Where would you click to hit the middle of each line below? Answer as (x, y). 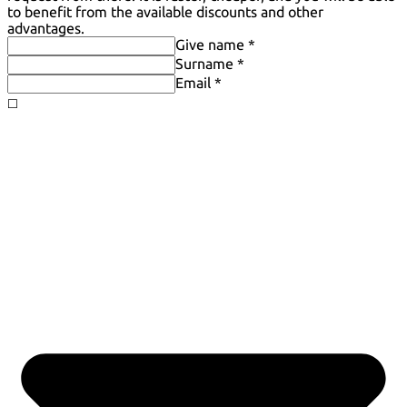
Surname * (210, 64)
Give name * (215, 45)
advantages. (46, 29)
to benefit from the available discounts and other (165, 12)
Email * (199, 83)
